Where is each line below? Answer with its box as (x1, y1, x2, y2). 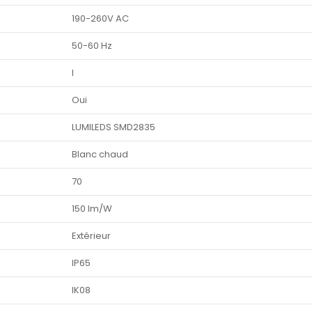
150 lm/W (72, 202, 112, 216)
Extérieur (72, 229, 111, 243)
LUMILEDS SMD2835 (72, 120, 155, 134)
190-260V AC (72, 12, 129, 26)
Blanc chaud (72, 148, 128, 162)
